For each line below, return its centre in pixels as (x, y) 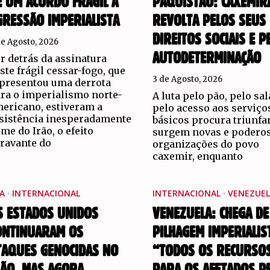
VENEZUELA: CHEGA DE (210, 214)
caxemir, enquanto (197, 156)
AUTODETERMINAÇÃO (206, 58)
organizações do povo (206, 144)
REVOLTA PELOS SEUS (209, 21)
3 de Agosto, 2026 (187, 79)
